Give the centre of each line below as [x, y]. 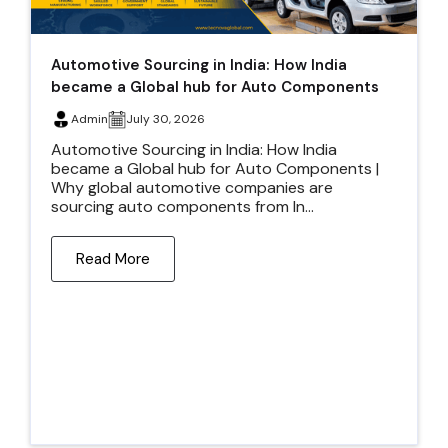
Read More [113, 258]
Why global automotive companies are [192, 187]
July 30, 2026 [165, 118]
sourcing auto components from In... [182, 206]
